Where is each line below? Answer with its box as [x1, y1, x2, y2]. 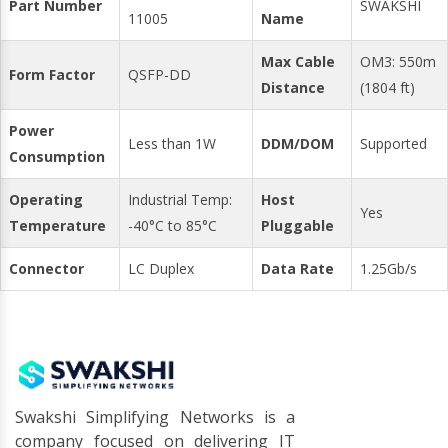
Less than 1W [128, 134, 216, 153]
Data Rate [261, 259, 334, 278]
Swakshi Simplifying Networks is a [15, 406, 295, 428]
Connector [9, 259, 84, 278]
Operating [9, 190, 83, 209]
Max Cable [261, 52, 335, 71]
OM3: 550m [360, 52, 436, 71]
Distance [261, 78, 325, 97]
